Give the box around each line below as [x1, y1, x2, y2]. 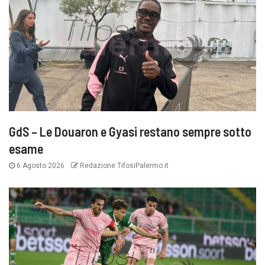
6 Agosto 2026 [15, 161, 66, 170]
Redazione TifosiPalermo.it [78, 161, 169, 170]
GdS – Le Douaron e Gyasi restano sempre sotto [9, 124, 251, 140]
